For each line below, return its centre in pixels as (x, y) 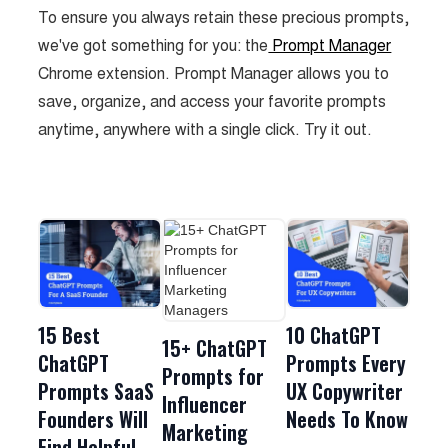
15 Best (69, 334)
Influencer (205, 404)
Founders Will (93, 418)
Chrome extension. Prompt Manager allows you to (214, 73)
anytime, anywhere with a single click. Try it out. (205, 129)
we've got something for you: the (153, 45)
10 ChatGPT (333, 334)
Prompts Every (345, 362)
